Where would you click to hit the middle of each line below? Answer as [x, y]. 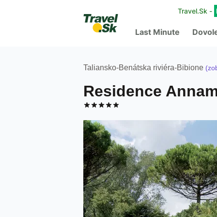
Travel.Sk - [196, 11]
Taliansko [100, 68]
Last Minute [157, 32]
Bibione [190, 68]
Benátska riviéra [147, 68]
